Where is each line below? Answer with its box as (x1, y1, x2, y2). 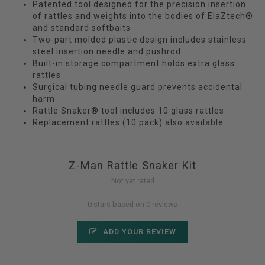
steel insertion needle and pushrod (33, 47, 181, 56)
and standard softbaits (33, 23, 131, 33)
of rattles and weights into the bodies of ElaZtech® (33, 11, 253, 21)
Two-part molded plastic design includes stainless (33, 35, 247, 44)
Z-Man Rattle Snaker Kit (69, 159, 196, 172)
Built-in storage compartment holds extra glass (33, 59, 235, 68)
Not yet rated (111, 176, 154, 185)
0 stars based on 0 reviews (88, 200, 177, 209)
